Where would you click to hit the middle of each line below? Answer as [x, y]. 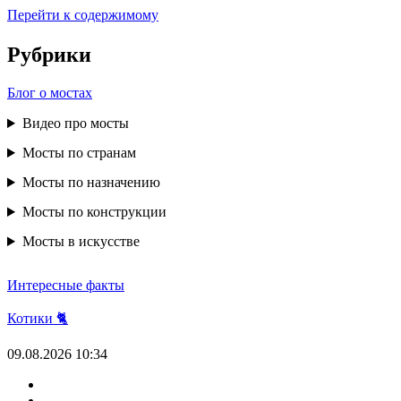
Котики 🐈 [38, 319]
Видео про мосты [75, 124]
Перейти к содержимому [83, 15]
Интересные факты [66, 286]
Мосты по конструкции [94, 212]
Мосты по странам [79, 153]
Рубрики [49, 55]
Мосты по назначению [91, 183]
